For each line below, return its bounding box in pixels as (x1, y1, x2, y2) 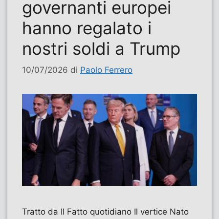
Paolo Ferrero (80, 65, 132, 75)
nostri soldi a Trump (22, 38, 180, 59)
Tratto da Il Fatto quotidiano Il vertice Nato (22, 206, 189, 217)
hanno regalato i (22, 17, 152, 38)
